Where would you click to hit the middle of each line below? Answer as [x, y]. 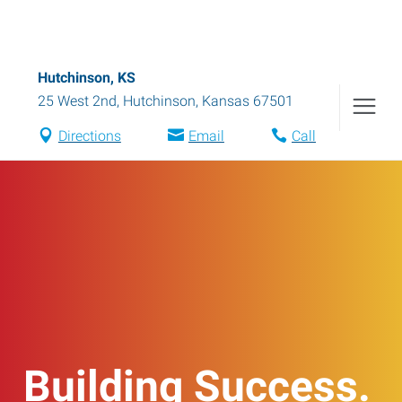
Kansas [226, 101]
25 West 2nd [77, 101]
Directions [89, 136]
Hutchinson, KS [87, 78]
